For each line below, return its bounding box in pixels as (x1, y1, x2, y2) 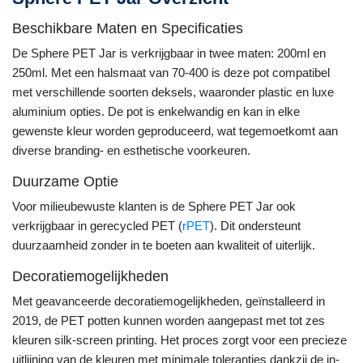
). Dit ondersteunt (210, 219, 301, 233)
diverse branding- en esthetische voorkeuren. (12, 143, 250, 157)
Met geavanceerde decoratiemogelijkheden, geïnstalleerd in (12, 294, 325, 308)
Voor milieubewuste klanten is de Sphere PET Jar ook (12, 199, 296, 213)
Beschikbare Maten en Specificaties (12, 20, 243, 36)
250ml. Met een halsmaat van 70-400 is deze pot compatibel (12, 66, 330, 79)
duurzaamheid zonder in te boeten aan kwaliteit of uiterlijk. (12, 238, 315, 252)
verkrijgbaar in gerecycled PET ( (12, 219, 182, 233)
